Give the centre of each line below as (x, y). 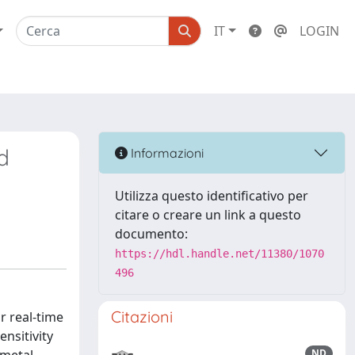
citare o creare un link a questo (208, 215)
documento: (151, 234)
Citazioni (142, 317)
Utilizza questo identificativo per (212, 196)
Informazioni (166, 153)
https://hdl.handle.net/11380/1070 (219, 254)
